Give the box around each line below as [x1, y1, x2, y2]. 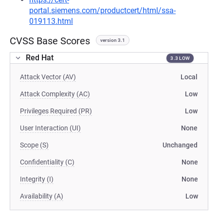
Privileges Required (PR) [20, 107, 92, 115]
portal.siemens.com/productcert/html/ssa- [29, 6, 176, 15]
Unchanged [163, 141, 198, 149]
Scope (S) [20, 141, 49, 149]
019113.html [29, 17, 73, 26]
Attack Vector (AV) [20, 73, 76, 81]
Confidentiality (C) [20, 158, 74, 166]
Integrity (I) [20, 175, 54, 183]
